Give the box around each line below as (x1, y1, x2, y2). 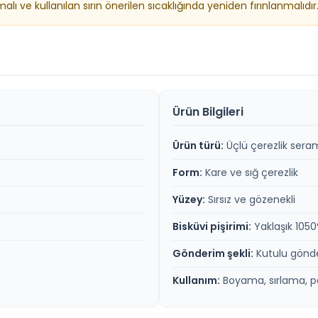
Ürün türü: (172, 138, 224, 153)
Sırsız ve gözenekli (205, 192, 295, 207)
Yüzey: (172, 192, 205, 207)
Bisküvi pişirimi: (172, 219, 251, 234)
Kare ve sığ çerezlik (202, 165, 298, 180)
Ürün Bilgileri (172, 104, 243, 121)
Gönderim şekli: (172, 246, 253, 261)
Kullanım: (172, 273, 220, 288)
